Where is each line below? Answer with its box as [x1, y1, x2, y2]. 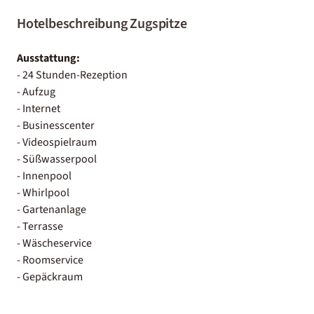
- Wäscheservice [17, 235, 92, 251]
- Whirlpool [17, 184, 69, 200]
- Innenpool [17, 168, 71, 184]
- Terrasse [17, 218, 63, 234]
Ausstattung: [17, 50, 80, 66]
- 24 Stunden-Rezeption [17, 67, 128, 83]
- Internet [17, 100, 60, 116]
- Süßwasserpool [17, 151, 97, 167]
